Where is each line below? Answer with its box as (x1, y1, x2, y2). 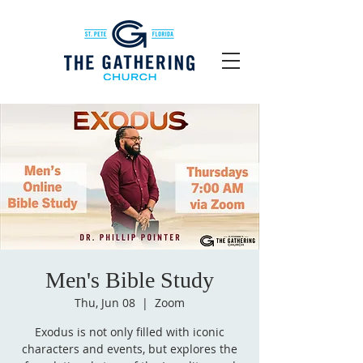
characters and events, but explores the (22, 341, 237, 357)
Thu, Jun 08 (75, 295, 135, 310)
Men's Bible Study (45, 267, 214, 293)
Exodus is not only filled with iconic (35, 324, 224, 340)
